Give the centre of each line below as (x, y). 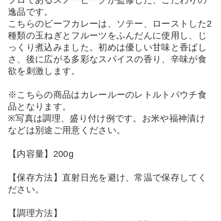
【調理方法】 (35, 213)
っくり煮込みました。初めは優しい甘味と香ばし (108, 47)
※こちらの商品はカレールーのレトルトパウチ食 (108, 94)
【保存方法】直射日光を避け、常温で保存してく (108, 177)
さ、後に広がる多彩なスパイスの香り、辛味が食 (108, 59)
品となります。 (40, 106)
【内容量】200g (41, 154)
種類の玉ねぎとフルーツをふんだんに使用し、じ (108, 35)
